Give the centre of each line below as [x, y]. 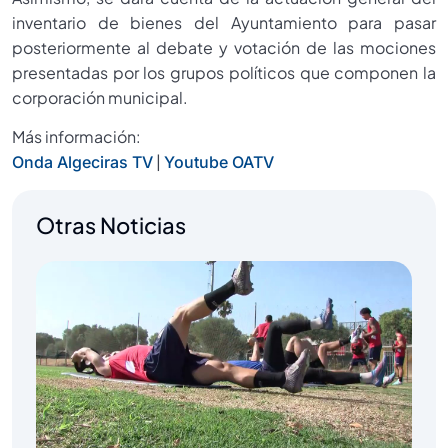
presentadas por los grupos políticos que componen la [224, 73]
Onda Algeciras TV [82, 162]
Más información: [76, 137]
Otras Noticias [111, 224]
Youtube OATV [219, 162]
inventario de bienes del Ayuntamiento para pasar [224, 23]
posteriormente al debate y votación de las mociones [224, 48]
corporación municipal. [100, 98]
